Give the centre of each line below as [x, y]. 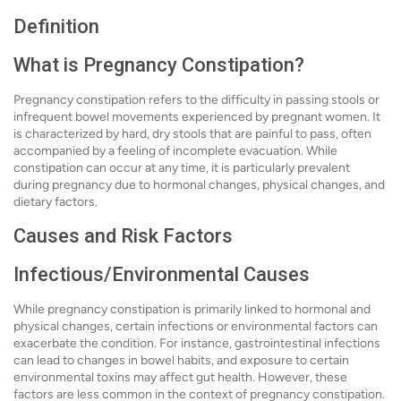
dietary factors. [55, 202]
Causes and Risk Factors [123, 236]
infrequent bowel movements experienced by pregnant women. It [197, 117]
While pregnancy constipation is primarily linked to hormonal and [192, 310]
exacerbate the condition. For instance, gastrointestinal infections [197, 344]
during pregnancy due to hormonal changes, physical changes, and [199, 185]
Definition [56, 27]
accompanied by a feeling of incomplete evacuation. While [175, 151]
